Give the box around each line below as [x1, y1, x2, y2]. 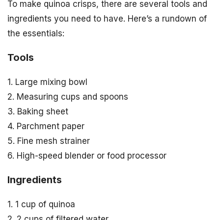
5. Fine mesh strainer [7, 136, 90, 146]
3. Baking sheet [7, 107, 68, 117]
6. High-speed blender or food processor [7, 151, 166, 161]
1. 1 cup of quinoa [7, 199, 75, 209]
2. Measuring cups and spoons [7, 92, 128, 102]
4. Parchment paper [7, 121, 84, 132]
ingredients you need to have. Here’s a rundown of [7, 14, 207, 24]
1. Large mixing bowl [7, 77, 87, 87]
